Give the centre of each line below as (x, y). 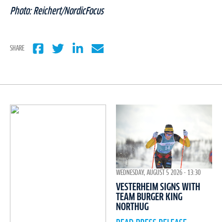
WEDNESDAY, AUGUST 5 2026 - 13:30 (158, 173)
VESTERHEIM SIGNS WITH (158, 188)
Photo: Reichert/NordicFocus (57, 12)
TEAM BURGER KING (149, 197)
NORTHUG (132, 207)
